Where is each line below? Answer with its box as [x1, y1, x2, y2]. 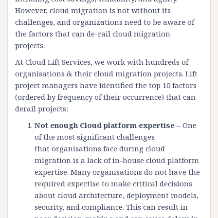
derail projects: [15, 104, 70, 114]
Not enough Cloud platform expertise [35, 120, 175, 130]
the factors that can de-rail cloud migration [15, 29, 170, 39]
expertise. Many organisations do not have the [35, 167, 200, 177]
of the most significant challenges [35, 132, 155, 142]
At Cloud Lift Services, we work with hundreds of [15, 57, 188, 67]
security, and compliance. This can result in [35, 202, 188, 212]
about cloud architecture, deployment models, [35, 190, 199, 200]
